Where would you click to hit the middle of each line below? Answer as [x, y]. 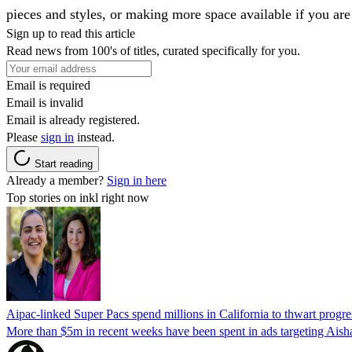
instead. [94, 137]
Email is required [48, 85]
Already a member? [57, 180]
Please [24, 137]
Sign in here [137, 180]
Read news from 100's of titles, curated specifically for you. [153, 50]
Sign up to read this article [71, 33]
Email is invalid [45, 102]
